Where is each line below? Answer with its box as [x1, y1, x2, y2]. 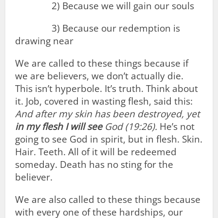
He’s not [157, 120, 195, 133]
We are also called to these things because [15, 193, 201, 206]
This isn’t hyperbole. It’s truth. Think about [15, 82, 199, 95]
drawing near [15, 35, 74, 47]
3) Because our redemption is [15, 22, 181, 35]
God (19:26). [102, 120, 158, 133]
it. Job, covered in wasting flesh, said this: [15, 95, 193, 108]
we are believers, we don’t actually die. [15, 70, 184, 82]
